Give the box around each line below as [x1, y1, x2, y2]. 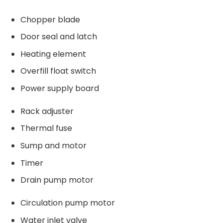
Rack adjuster [20, 105, 74, 117]
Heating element [20, 48, 86, 60]
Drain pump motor [20, 174, 94, 186]
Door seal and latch [20, 31, 97, 43]
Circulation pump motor [20, 197, 115, 209]
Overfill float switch [20, 65, 96, 77]
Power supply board [20, 82, 99, 94]
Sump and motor [20, 139, 89, 151]
